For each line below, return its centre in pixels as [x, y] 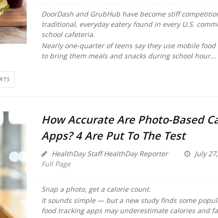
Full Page [56, 164]
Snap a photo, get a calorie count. [97, 189]
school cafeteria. [68, 35]
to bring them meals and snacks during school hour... [128, 55]
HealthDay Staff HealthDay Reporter [109, 154]
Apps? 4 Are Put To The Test [113, 136]
